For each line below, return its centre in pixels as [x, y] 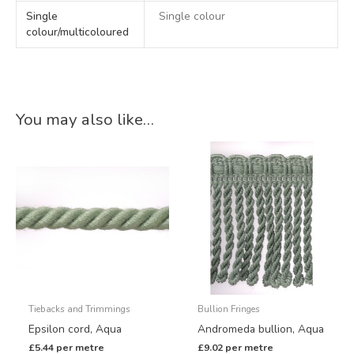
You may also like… [85, 120]
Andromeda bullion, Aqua [261, 330]
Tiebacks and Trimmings [80, 309]
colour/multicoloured [78, 32]
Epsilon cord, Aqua [75, 330]
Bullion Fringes [229, 309]
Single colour [192, 17]
